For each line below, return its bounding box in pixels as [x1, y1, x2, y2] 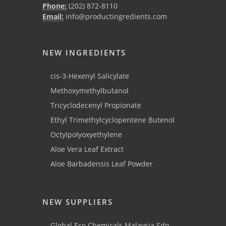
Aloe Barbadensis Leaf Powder [50, 159, 153, 169]
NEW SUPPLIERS [42, 197, 113, 207]
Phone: [42, 1, 67, 11]
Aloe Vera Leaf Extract [50, 144, 124, 154]
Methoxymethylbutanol [50, 86, 129, 96]
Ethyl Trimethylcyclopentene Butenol [50, 115, 175, 125]
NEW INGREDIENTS [42, 47, 126, 58]
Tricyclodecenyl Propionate [50, 100, 141, 110]
